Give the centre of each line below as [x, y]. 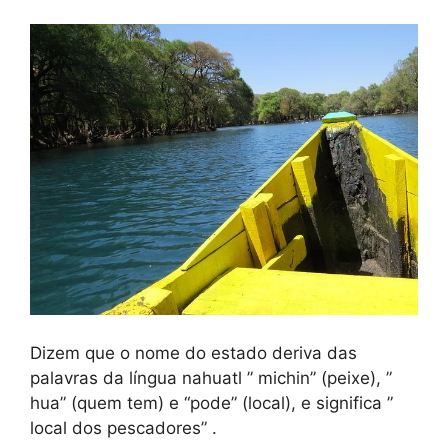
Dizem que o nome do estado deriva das [193, 352]
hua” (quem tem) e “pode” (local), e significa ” [211, 402]
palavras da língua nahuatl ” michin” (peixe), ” [211, 377]
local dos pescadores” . [123, 427]
